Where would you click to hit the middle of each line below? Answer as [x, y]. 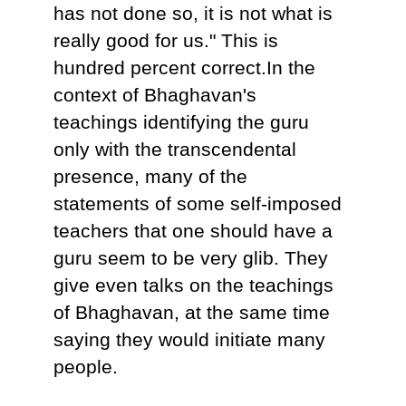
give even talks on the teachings [194, 285]
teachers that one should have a [193, 231]
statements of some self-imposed [198, 204]
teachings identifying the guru [182, 122]
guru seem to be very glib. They [191, 258]
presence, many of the [151, 177]
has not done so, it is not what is [193, 14]
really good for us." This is [166, 41]
